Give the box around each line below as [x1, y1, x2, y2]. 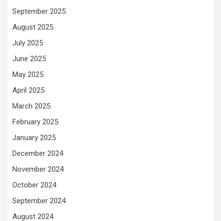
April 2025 [12, 86, 44, 95]
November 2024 [12, 165, 64, 174]
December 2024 [12, 149, 63, 158]
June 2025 [12, 54, 46, 63]
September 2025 [12, 7, 66, 16]
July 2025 [12, 38, 43, 47]
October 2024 [12, 181, 56, 189]
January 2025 [12, 133, 56, 142]
